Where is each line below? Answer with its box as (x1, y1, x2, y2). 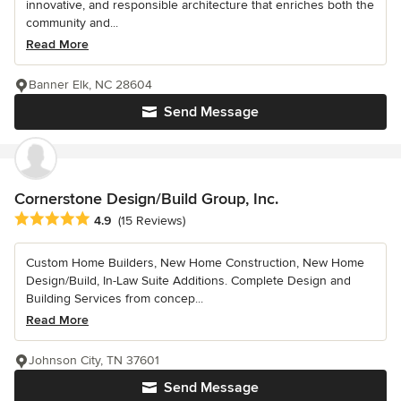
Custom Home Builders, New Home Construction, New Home (26, 255, 364, 271)
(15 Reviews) (118, 213, 185, 229)
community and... (26, 15, 118, 31)
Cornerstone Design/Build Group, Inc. (14, 189, 278, 209)
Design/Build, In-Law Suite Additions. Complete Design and (26, 273, 351, 289)
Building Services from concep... (26, 291, 203, 307)
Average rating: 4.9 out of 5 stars (13, 210, 217, 229)
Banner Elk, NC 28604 (29, 77, 152, 93)
